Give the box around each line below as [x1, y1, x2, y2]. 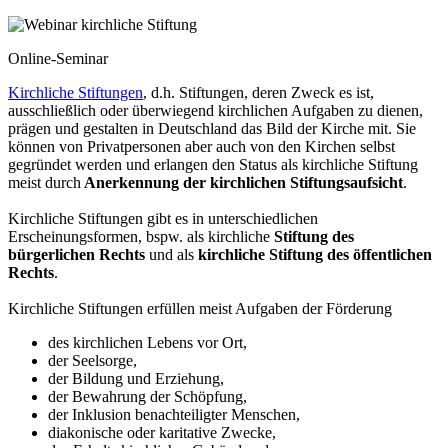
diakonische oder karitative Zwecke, [48, 424, 276, 442]
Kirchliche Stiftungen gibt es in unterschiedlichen [8, 210, 318, 228]
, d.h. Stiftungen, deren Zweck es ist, [143, 84, 374, 102]
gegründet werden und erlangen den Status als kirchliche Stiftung [8, 156, 418, 174]
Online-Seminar [8, 50, 108, 68]
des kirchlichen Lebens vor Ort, [48, 334, 251, 352]
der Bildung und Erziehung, [48, 370, 228, 388]
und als [145, 246, 198, 264]
